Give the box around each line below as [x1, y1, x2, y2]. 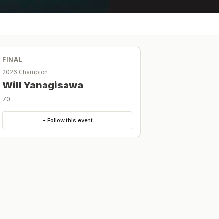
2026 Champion [2, 68, 48, 76]
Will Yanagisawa [2, 79, 83, 91]
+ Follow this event [42, 116, 93, 124]
